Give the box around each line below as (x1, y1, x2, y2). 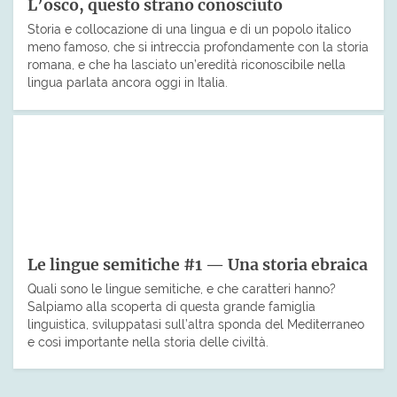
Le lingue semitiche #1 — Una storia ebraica (27, 254, 368, 275)
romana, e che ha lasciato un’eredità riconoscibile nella (27, 56, 346, 72)
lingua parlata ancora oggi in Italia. (27, 74, 228, 90)
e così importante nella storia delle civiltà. (27, 333, 269, 349)
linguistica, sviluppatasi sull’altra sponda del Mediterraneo (27, 315, 364, 331)
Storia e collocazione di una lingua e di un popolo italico (27, 20, 351, 36)
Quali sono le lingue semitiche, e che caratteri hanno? (27, 280, 336, 296)
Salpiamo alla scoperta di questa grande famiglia (27, 298, 315, 314)
